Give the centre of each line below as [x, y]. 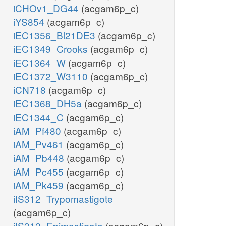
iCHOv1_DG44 [47, 8]
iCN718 [31, 90]
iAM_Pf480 [38, 131]
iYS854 [30, 22]
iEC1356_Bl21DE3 [55, 35]
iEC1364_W [41, 63]
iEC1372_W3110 [52, 76]
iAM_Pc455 [40, 172]
